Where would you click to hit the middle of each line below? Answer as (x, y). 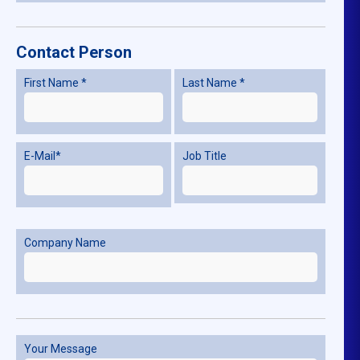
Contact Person (74, 52)
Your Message (61, 348)
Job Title (204, 155)
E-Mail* (43, 155)
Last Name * (213, 82)
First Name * (56, 82)
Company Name (65, 242)
